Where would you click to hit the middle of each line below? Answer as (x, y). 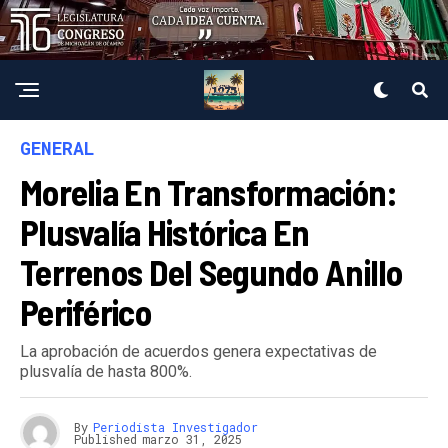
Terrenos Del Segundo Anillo (211, 271)
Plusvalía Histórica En (165, 231)
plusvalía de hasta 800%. (106, 371)
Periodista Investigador (175, 426)
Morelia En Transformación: (209, 191)
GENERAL (57, 147)
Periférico (85, 311)
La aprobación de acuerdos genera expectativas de (198, 351)
